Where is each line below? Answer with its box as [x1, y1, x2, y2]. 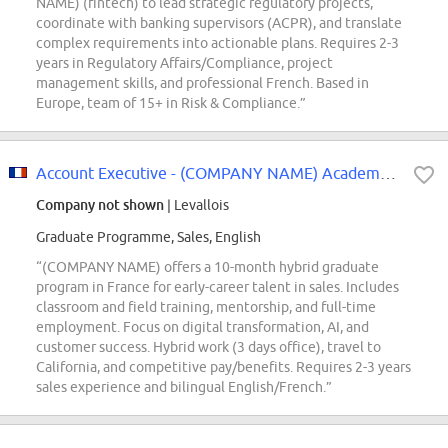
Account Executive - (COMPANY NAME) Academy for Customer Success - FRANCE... [380, 164, 396, 183]
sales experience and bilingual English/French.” [36, 379, 332, 396]
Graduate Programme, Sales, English [36, 229, 261, 246]
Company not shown [36, 196, 164, 214]
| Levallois [164, 197, 229, 214]
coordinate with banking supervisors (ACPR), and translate [36, 15, 402, 32]
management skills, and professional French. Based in [36, 75, 369, 92]
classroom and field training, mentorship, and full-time [36, 299, 376, 316]
